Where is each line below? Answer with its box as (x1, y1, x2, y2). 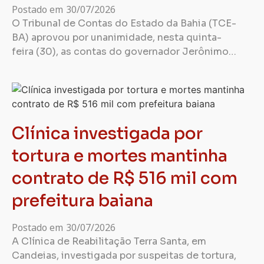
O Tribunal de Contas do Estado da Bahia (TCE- (12, 17, 236, 29)
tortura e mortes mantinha (12, 146, 227, 166)
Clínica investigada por (12, 123, 203, 144)
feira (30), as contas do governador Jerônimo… (12, 45, 236, 58)
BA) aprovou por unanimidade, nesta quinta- (12, 31, 222, 44)
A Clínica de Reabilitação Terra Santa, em (12, 235, 206, 247)
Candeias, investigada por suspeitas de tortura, (12, 249, 236, 262)
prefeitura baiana (12, 190, 153, 211)
